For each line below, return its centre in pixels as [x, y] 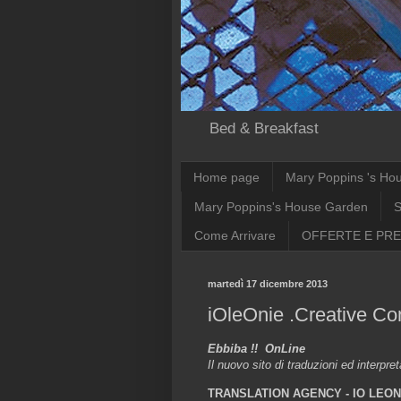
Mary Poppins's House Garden [281, 206]
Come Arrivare [235, 236]
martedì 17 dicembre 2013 [268, 283]
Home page [226, 177]
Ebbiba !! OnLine [256, 349]
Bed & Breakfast [264, 129]
